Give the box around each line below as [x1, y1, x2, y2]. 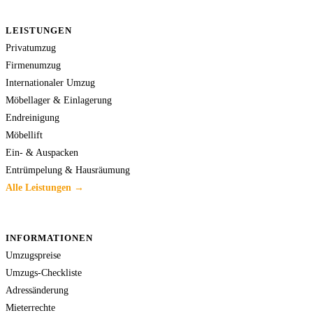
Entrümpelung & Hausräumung [6, 163, 130, 175]
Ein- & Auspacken [6, 146, 78, 158]
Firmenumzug [6, 59, 61, 71]
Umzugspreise [6, 249, 61, 261]
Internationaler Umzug [6, 76, 95, 88]
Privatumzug [6, 41, 56, 53]
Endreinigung [6, 111, 59, 123]
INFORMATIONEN [6, 232, 94, 243]
